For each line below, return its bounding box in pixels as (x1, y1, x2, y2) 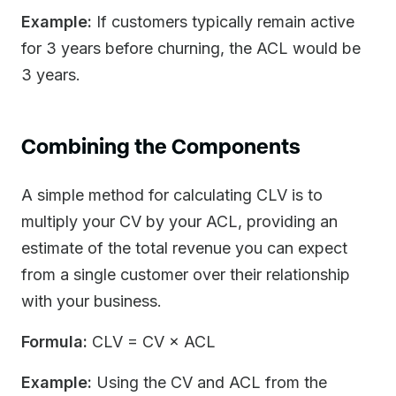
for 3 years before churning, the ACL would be (21, 39, 361, 57)
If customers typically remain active (92, 12, 354, 31)
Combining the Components (21, 133, 301, 158)
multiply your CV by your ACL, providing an (21, 212, 338, 231)
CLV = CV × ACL (88, 332, 216, 351)
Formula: (21, 332, 88, 351)
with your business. (21, 292, 162, 310)
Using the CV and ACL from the (92, 373, 327, 392)
